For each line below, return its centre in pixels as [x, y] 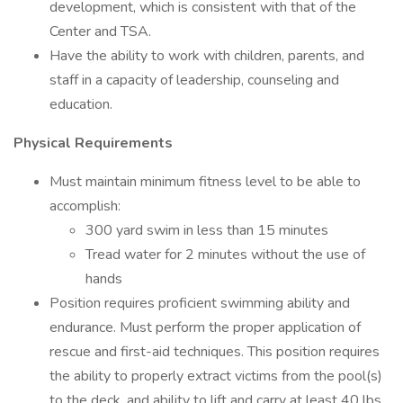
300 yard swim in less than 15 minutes [207, 230]
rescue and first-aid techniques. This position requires [215, 352]
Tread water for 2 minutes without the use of [225, 255]
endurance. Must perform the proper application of [205, 327]
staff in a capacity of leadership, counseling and [194, 80]
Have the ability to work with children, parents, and [207, 56]
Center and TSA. [100, 31]
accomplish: [85, 206]
